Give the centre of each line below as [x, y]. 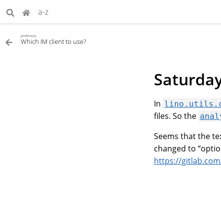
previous [29, 36]
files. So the [176, 116]
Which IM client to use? [53, 41]
